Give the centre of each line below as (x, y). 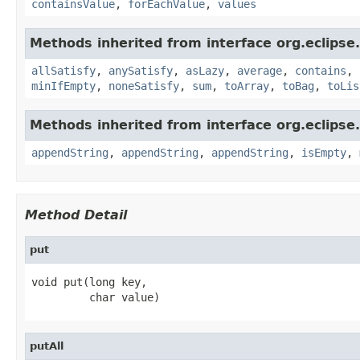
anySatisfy (141, 70)
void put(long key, (89, 282)
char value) (96, 297)
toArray (247, 86)
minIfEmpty (63, 86)
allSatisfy (63, 70)
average (260, 70)
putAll (47, 346)
